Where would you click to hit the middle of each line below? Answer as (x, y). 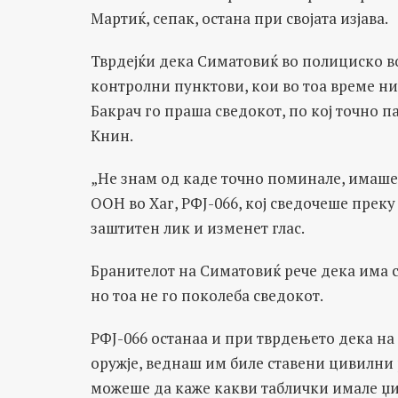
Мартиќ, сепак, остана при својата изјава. (239, 18)
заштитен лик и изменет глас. (198, 228)
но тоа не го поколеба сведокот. (207, 295)
